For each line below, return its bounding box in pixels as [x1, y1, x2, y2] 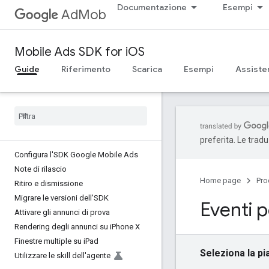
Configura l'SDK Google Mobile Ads [14, 150, 138, 159]
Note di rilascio [14, 165, 67, 174]
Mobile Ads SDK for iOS [14, 44, 145, 59]
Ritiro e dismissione [14, 179, 83, 188]
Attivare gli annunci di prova [14, 208, 110, 217]
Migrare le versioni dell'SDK [14, 193, 109, 202]
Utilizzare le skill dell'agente [14, 251, 110, 260]
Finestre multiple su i [14, 237, 85, 246]
